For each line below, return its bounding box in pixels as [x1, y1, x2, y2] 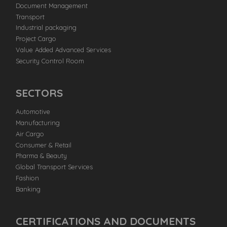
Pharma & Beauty [16, 152, 67, 160]
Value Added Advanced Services [16, 45, 111, 54]
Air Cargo [16, 129, 45, 138]
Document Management [16, 1, 88, 10]
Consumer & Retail [16, 140, 72, 149]
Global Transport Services [16, 163, 93, 171]
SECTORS [16, 86, 63, 100]
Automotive [16, 107, 51, 116]
